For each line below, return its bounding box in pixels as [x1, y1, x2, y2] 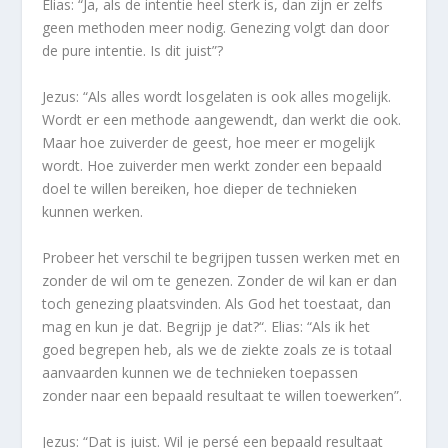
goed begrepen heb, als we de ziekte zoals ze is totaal [42, 340, 393, 360]
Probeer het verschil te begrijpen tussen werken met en [42, 248, 401, 268]
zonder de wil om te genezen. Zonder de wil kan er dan [42, 271, 398, 291]
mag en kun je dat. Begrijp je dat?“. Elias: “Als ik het [42, 317, 371, 337]
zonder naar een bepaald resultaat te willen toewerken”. [42, 386, 403, 406]
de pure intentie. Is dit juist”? [42, 41, 228, 61]
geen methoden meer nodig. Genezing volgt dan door [42, 18, 390, 38]
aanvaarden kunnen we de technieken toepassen [42, 363, 359, 383]
